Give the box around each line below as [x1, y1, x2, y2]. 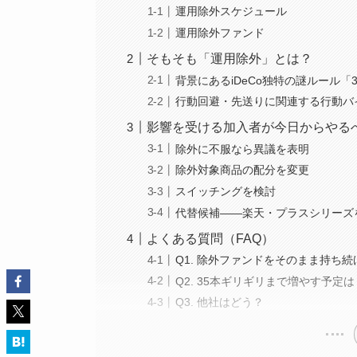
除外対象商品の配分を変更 [175, 163, 310, 177]
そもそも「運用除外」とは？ [147, 51, 313, 65]
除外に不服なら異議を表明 [175, 142, 310, 155]
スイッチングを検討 [175, 184, 277, 198]
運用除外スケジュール [175, 5, 288, 18]
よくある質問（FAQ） [147, 231, 275, 245]
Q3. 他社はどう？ [175, 296, 265, 309]
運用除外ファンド [175, 25, 265, 39]
